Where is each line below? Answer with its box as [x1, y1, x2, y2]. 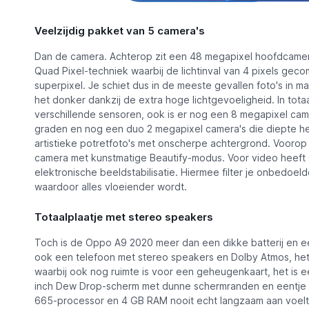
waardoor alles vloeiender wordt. [34, 181, 187, 192]
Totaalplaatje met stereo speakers [34, 210, 213, 223]
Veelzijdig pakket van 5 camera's [34, 24, 205, 37]
